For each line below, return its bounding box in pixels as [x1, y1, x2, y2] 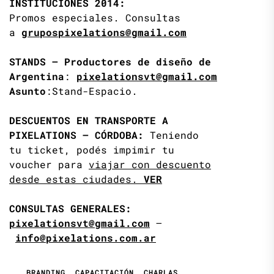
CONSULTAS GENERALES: [9, 201, 131, 215]
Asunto [9, 84, 46, 97]
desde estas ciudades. [9, 172, 144, 185]
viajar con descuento [89, 157, 211, 171]
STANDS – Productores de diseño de [9, 54, 211, 68]
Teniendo [150, 128, 199, 141]
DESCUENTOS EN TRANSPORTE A [9, 113, 168, 127]
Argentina [9, 69, 64, 83]
